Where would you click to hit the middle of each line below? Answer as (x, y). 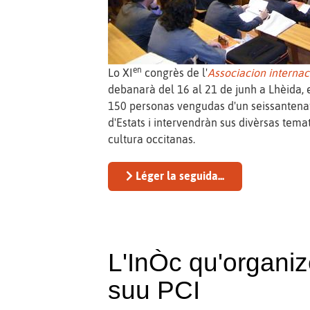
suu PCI (154, 291)
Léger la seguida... (179, 176)
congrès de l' (175, 73)
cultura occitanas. (152, 139)
